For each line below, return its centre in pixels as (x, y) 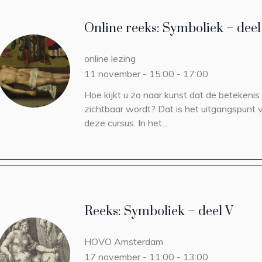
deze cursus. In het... (126, 123)
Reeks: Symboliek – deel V (159, 211)
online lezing (110, 58)
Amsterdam (139, 242)
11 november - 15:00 (129, 74)
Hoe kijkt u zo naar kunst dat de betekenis (172, 95)
